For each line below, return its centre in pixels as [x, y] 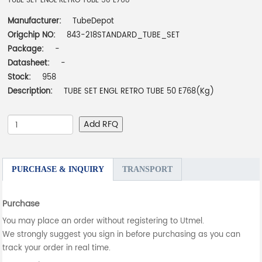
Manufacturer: [36, 22]
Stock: [20, 78]
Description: [30, 92]
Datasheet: [30, 64]
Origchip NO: [32, 36]
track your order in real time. [57, 249]
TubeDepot [94, 22]
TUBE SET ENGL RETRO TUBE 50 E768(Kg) [139, 92]
